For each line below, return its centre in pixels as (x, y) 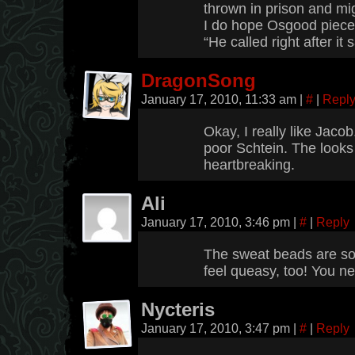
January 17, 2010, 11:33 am (220, 99)
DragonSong (198, 81)
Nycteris (178, 310)
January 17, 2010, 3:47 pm (217, 328)
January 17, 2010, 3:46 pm (217, 222)
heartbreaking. (249, 165)
